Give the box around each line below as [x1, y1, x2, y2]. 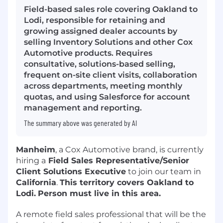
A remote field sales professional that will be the [16, 209, 206, 219]
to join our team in [126, 166, 201, 176]
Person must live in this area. [38, 188, 161, 198]
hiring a [16, 155, 46, 165]
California [16, 177, 56, 187]
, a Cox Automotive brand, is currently [55, 144, 204, 154]
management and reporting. [24, 103, 142, 112]
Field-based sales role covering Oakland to [24, 4, 198, 14]
